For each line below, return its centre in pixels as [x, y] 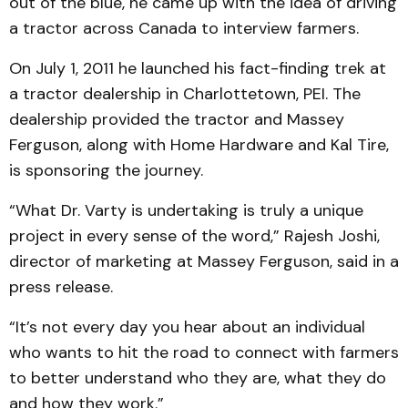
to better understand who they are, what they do [198, 378]
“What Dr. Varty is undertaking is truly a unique [186, 210]
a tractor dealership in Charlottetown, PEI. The [185, 94]
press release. [61, 287]
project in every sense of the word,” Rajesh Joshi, [194, 236]
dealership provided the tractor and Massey [177, 119]
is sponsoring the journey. [106, 170]
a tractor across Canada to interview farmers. [184, 28]
